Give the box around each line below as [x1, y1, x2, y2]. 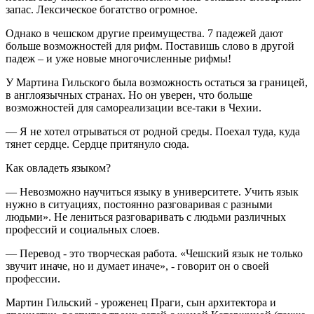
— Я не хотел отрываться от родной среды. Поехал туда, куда [6, 125, 300, 137]
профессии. [6, 272, 60, 285]
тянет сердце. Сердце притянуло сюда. [6, 137, 189, 150]
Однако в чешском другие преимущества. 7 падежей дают [6, 27, 283, 39]
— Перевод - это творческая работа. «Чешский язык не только [6, 247, 303, 259]
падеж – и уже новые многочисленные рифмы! [6, 52, 231, 64]
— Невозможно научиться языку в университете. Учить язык [6, 185, 299, 198]
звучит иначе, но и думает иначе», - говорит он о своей [6, 259, 269, 272]
